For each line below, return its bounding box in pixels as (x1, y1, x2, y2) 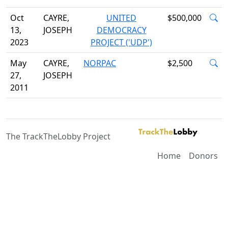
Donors (189, 150, 218, 161)
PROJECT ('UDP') (91, 37, 152, 48)
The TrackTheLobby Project (6, 131, 110, 142)
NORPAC (83, 58, 116, 69)
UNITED (106, 12, 136, 23)
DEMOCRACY (96, 24, 147, 36)
